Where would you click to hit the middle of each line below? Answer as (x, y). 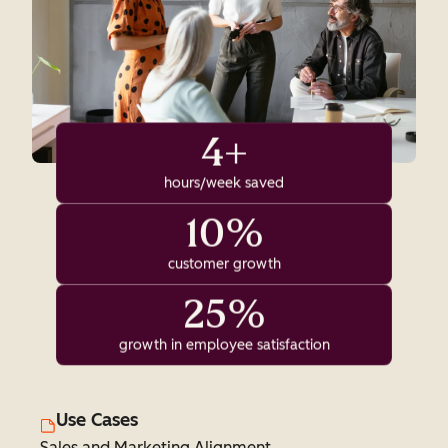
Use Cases (97, 420)
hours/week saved (224, 183)
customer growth (224, 264)
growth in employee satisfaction (224, 345)
